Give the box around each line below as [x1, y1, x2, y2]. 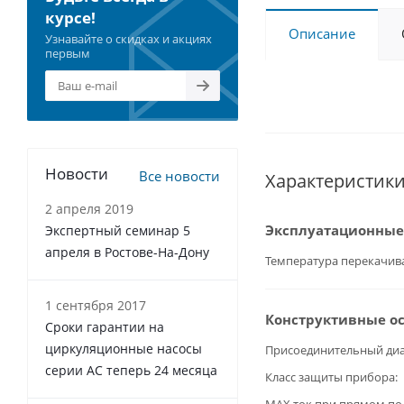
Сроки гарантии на [45, 318, 164, 335]
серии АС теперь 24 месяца [45, 362, 217, 379]
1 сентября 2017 [45, 297, 146, 314]
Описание [289, 24, 355, 42]
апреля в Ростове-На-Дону [45, 243, 209, 261]
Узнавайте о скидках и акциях [45, 31, 212, 47]
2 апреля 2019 [45, 200, 133, 217]
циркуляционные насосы [45, 340, 202, 357]
